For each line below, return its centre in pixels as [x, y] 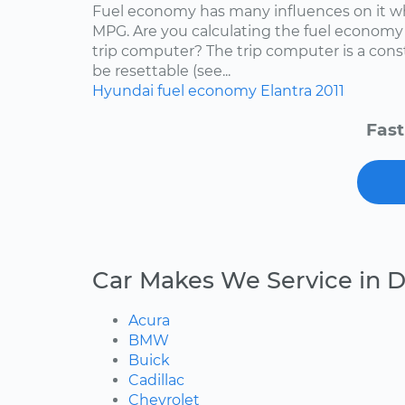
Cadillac [156, 380]
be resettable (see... [161, 71]
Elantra [286, 90]
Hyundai [123, 90]
